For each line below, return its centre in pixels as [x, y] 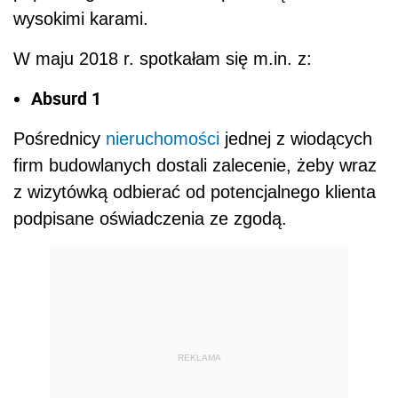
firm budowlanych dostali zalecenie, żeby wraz [195, 165]
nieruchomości [163, 138]
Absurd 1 [66, 98]
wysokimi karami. [81, 18]
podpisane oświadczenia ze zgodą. [150, 218]
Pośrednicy [60, 138]
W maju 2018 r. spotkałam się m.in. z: [163, 58]
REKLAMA [199, 358]
